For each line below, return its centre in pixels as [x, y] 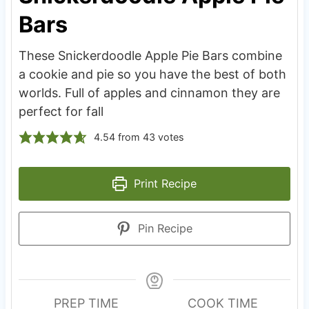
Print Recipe [164, 183]
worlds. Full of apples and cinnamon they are [149, 92]
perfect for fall [61, 111]
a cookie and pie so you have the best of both [152, 74]
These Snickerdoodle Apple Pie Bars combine [150, 55]
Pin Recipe [164, 228]
